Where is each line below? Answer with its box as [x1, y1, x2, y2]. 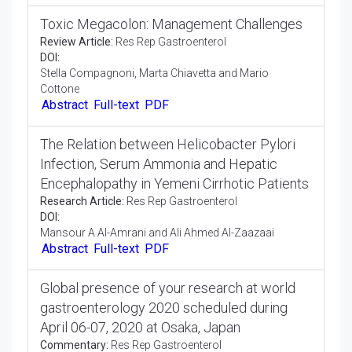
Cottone [40, 143, 82, 156]
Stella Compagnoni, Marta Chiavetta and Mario [40, 127, 269, 141]
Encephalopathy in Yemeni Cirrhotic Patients [40, 239, 309, 256]
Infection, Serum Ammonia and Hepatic [40, 219, 277, 236]
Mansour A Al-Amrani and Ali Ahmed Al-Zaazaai [40, 290, 274, 303]
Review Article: [40, 96, 113, 109]
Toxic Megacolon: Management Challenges [40, 76, 302, 93]
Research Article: [40, 258, 124, 272]
